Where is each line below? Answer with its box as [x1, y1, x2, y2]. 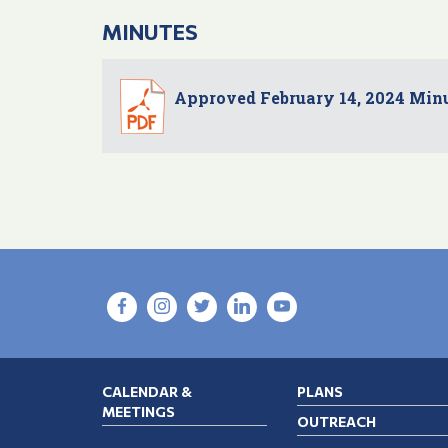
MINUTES [102, 19, 198, 45]
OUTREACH [297, 413, 376, 431]
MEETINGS [102, 403, 175, 421]
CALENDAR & [102, 383, 192, 401]
